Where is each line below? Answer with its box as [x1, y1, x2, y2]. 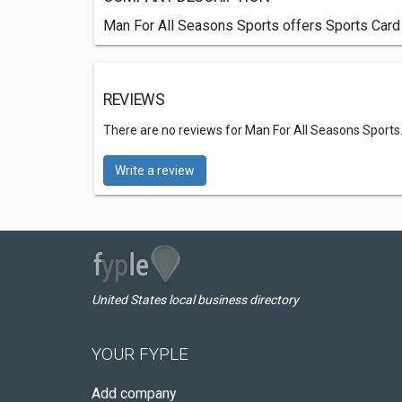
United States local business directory [92, 293, 299, 307]
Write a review [115, 163, 195, 178]
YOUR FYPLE [92, 344, 188, 364]
